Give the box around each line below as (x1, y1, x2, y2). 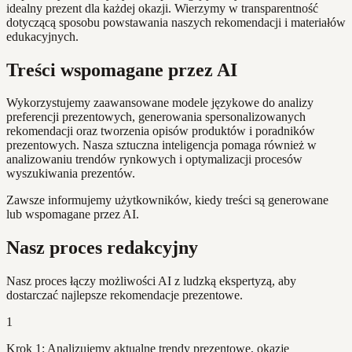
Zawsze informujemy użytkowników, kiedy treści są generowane (6, 193, 328, 207)
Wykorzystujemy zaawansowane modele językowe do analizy (6, 96, 313, 110)
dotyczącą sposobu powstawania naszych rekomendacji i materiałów (6, 15, 346, 29)
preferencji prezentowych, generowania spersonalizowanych (6, 110, 306, 124)
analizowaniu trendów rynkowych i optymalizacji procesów (6, 152, 302, 167)
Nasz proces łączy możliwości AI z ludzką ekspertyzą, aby (6, 274, 296, 288)
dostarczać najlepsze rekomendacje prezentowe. (6, 288, 243, 302)
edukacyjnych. (6, 29, 79, 43)
